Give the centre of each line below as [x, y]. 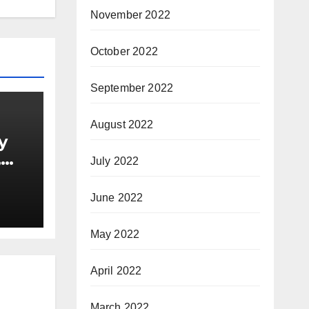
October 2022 [124, 51]
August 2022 [122, 124]
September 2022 [132, 88]
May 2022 [115, 234]
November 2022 [130, 15]
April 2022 [116, 271]
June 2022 [117, 198]
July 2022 [114, 161]
